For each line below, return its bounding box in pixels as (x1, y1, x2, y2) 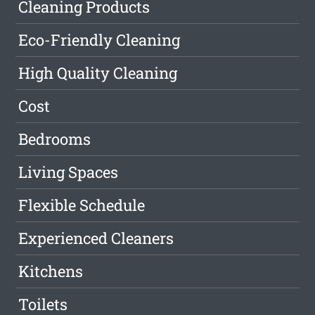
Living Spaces (18, 162, 119, 183)
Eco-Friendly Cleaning (18, 30, 181, 51)
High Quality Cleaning (18, 63, 178, 84)
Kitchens (18, 261, 84, 282)
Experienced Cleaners (18, 228, 174, 249)
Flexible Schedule (18, 195, 146, 216)
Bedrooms (18, 129, 91, 150)
